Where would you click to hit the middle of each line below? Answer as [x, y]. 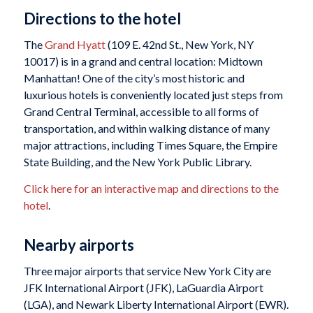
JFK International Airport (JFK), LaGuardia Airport [143, 288]
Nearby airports [79, 245]
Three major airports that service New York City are [147, 271]
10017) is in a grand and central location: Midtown [143, 61]
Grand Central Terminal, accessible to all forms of [141, 112]
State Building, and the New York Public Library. [137, 162]
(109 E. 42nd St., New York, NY [179, 45]
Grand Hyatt [75, 45]
